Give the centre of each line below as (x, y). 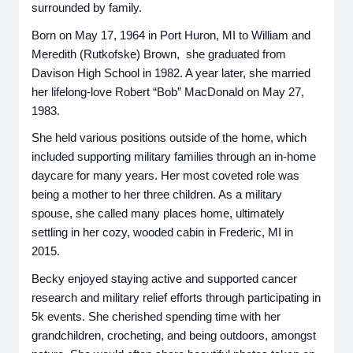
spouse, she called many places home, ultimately (158, 214)
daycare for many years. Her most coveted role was (165, 176)
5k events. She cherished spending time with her (156, 316)
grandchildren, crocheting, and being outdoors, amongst (174, 335)
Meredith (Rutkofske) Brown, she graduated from (159, 54)
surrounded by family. (87, 8)
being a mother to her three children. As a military (157, 195)
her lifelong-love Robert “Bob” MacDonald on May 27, (168, 92)
